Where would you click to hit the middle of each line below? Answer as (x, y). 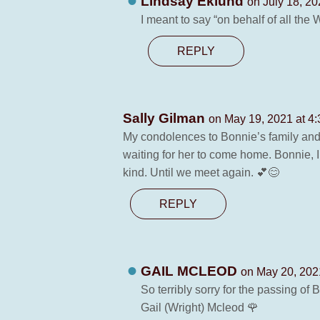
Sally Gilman (166, 118)
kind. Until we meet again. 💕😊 (201, 172)
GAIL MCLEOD (191, 271)
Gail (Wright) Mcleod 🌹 (200, 307)
